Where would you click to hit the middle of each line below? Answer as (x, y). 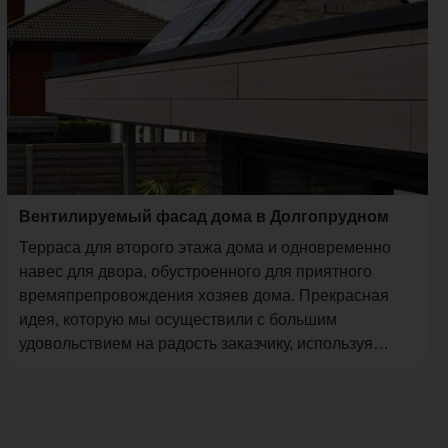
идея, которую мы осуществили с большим (177, 320)
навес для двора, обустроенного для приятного (195, 272)
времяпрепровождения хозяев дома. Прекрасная (203, 296)
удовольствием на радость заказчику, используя (195, 344)
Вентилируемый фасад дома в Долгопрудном (203, 217)
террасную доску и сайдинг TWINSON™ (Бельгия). (206, 368)
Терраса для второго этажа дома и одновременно (204, 248)
